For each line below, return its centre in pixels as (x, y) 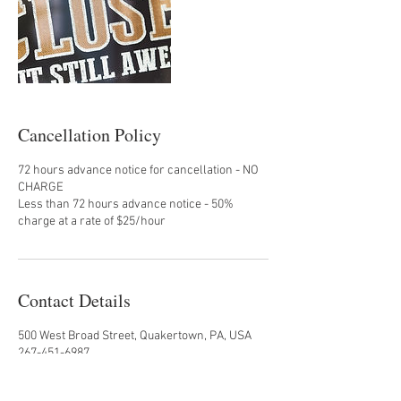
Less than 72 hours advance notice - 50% (126, 205)
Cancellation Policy (90, 135)
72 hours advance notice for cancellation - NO (138, 171)
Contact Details (74, 300)
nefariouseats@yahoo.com (89, 370)
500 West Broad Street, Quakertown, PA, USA (135, 336)
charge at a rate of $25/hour (92, 222)
